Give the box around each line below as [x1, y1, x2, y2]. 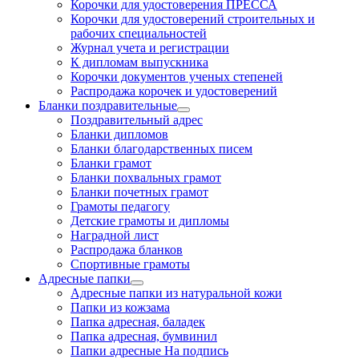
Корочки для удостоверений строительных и [71, 12, 315, 26]
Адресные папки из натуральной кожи [71, 286, 282, 301]
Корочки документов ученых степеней [71, 70, 283, 84]
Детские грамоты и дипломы [71, 214, 229, 228]
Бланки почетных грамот [71, 185, 208, 200]
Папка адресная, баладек [71, 315, 205, 329]
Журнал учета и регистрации [71, 41, 229, 55]
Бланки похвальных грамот [71, 171, 221, 185]
